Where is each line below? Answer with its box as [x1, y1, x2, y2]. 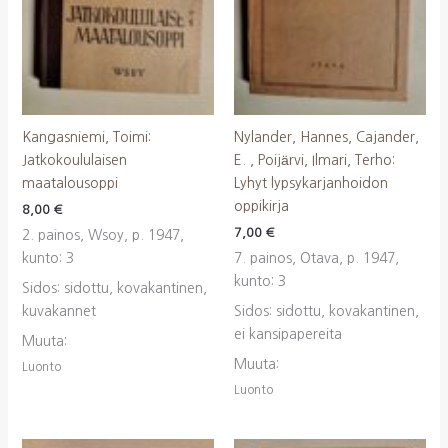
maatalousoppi [21, 175, 118, 190]
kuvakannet [21, 304, 96, 319]
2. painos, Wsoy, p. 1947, [21, 228, 184, 243]
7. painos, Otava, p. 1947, [234, 251, 399, 266]
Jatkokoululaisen [21, 152, 127, 167]
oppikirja [234, 198, 289, 213]
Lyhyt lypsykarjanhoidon [234, 175, 388, 190]
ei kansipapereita [234, 327, 342, 342]
